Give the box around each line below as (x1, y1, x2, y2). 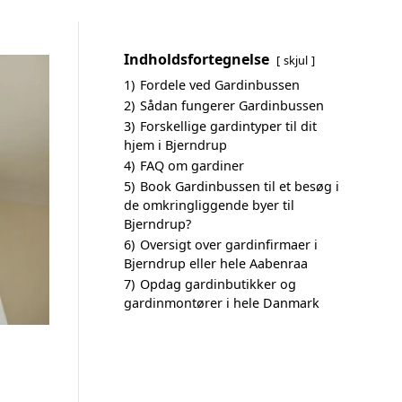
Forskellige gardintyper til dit (140, 118, 317, 135)
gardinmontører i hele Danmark (124, 294, 319, 311)
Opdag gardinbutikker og (140, 275, 296, 293)
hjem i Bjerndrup (124, 136, 227, 153)
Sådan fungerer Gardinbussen (140, 97, 324, 114)
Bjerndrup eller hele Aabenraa (124, 255, 308, 272)
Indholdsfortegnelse (124, 49, 269, 69)
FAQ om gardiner (140, 157, 244, 174)
